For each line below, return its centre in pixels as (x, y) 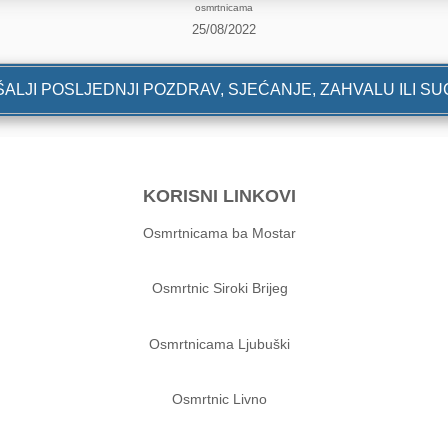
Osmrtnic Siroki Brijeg (219, 288)
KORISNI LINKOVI (220, 195)
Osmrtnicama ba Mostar (220, 232)
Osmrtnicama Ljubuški (220, 343)
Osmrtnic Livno (220, 398)
